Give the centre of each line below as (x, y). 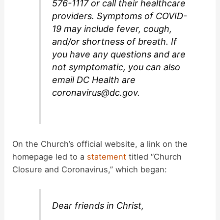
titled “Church (154, 156)
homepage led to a (50, 156)
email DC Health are (94, 80)
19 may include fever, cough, (112, 29)
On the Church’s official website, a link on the (100, 144)
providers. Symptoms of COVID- (120, 16)
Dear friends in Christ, (98, 206)
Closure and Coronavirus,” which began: (90, 169)
